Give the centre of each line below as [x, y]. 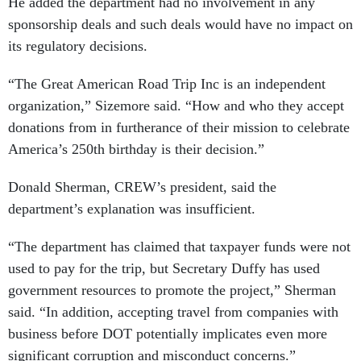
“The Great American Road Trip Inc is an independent [167, 84]
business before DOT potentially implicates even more [168, 334]
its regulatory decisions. [80, 46]
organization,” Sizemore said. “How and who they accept [176, 106]
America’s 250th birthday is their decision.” [136, 149]
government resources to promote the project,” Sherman [172, 290]
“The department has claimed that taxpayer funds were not [179, 247]
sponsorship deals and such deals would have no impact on [180, 25]
